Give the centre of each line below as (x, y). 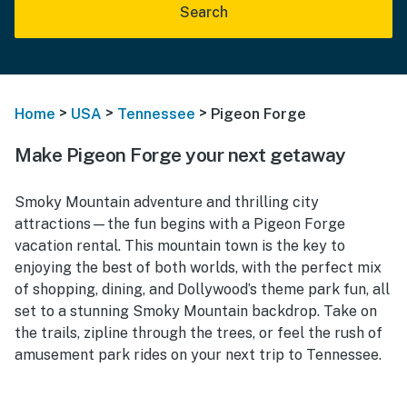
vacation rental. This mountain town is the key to (180, 245)
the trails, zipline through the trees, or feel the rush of (199, 333)
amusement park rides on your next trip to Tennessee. (198, 354)
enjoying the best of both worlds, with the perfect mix (198, 267)
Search (203, 12)
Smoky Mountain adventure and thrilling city (167, 202)
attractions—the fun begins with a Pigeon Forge (180, 223)
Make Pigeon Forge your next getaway (180, 154)
